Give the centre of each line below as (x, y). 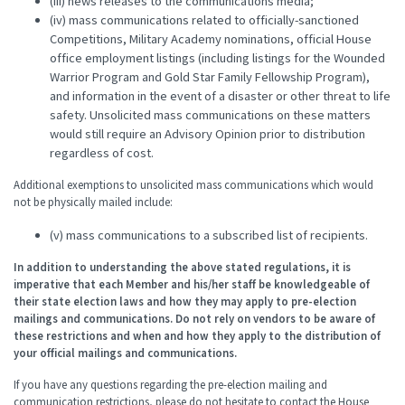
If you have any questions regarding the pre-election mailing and (170, 386)
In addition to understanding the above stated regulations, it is (182, 268)
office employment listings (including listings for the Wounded (217, 59)
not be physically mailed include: (93, 203)
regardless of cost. (102, 154)
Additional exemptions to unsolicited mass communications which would (193, 186)
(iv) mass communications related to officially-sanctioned (204, 21)
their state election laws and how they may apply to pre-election (185, 302)
